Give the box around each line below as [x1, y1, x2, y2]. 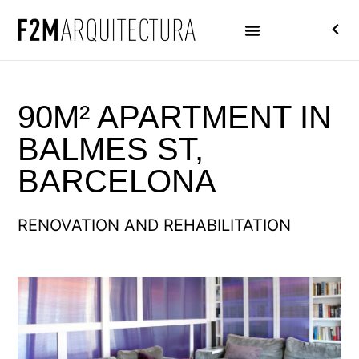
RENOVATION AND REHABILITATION [18, 216, 292, 235]
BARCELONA [18, 163, 217, 199]
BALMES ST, [18, 131, 204, 167]
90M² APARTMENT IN [18, 99, 333, 135]
